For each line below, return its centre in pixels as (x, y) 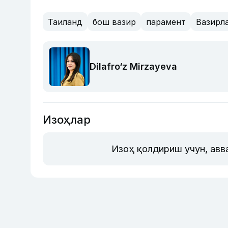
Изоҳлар (67, 119)
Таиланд (65, 22)
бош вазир (114, 22)
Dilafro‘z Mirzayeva (133, 67)
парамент (166, 22)
